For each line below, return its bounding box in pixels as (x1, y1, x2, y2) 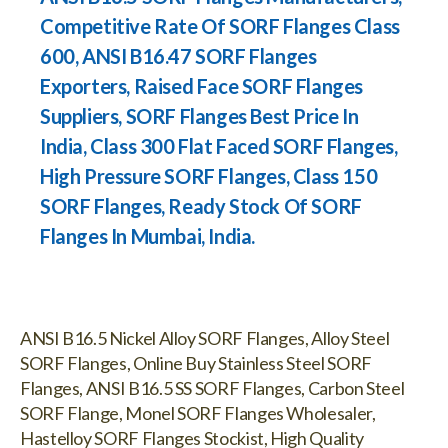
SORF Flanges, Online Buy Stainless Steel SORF (20, 352, 372, 374)
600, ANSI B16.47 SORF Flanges (40, 44, 317, 68)
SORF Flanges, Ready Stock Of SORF (40, 194, 362, 218)
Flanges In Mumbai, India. (40, 224, 256, 248)
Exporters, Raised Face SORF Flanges (40, 74, 364, 98)
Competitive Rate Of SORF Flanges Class (40, 14, 400, 38)
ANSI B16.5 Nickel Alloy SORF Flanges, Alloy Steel (20, 327, 390, 349)
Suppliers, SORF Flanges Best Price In (40, 104, 359, 128)
